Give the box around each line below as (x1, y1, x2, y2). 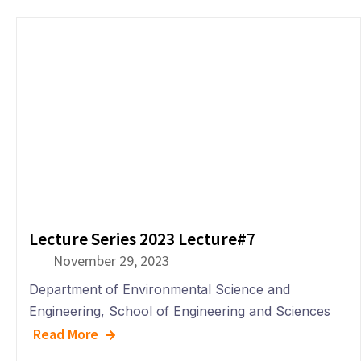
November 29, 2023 (53, 251, 169, 271)
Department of (29, 281, 118, 298)
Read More (33, 325, 98, 344)
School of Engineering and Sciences (109, 303, 330, 320)
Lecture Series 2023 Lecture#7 (29, 227, 255, 251)
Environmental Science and (122, 281, 290, 298)
